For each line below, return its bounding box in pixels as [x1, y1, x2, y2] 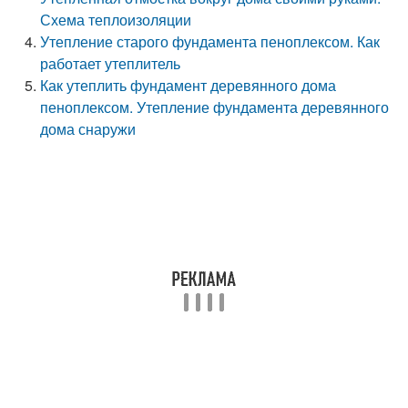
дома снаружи [40, 118, 137, 139]
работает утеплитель [40, 53, 181, 74]
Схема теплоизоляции [40, 9, 192, 30]
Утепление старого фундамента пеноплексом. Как [40, 31, 381, 52]
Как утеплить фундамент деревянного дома [40, 75, 337, 96]
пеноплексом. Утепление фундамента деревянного [40, 97, 390, 117]
